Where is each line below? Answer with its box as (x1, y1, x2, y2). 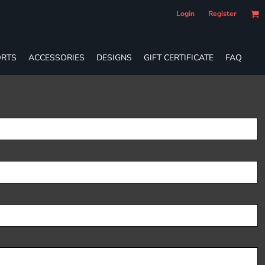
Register (208, 9, 237, 18)
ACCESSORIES (28, 51, 85, 63)
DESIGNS (96, 51, 132, 63)
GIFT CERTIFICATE (144, 51, 214, 63)
